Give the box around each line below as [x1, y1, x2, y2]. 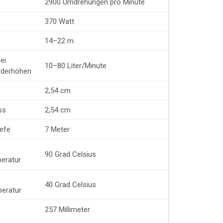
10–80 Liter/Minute [45, 61, 107, 70]
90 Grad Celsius [45, 149, 96, 159]
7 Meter [45, 124, 70, 134]
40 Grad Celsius [45, 180, 96, 189]
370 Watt [45, 16, 74, 26]
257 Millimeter [45, 205, 90, 214]
